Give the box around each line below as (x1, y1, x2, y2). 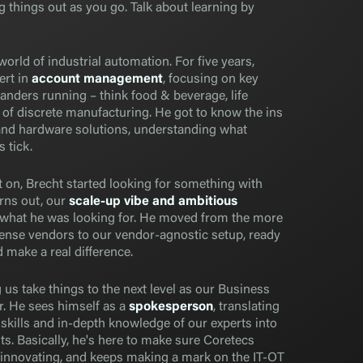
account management (31, 73, 163, 86)
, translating (212, 301, 280, 314)
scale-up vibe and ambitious (68, 195, 237, 208)
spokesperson (128, 301, 213, 314)
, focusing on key (162, 73, 258, 86)
